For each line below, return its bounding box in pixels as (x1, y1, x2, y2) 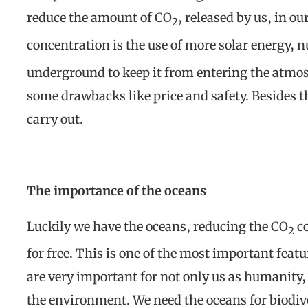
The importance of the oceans (27, 182, 206, 199)
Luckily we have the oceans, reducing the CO (27, 218, 288, 234)
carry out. (27, 111, 83, 127)
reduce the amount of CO (27, 10, 172, 26)
